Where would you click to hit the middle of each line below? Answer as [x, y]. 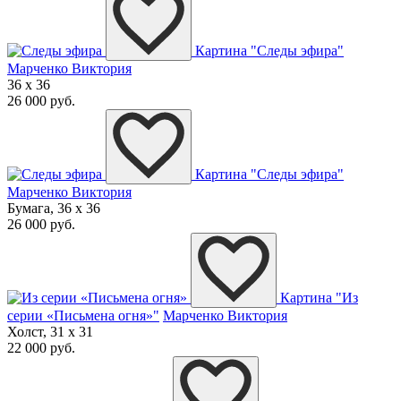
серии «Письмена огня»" [83, 316]
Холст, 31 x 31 [50, 332]
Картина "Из [319, 298]
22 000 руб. [41, 348]
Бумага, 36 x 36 [54, 209]
